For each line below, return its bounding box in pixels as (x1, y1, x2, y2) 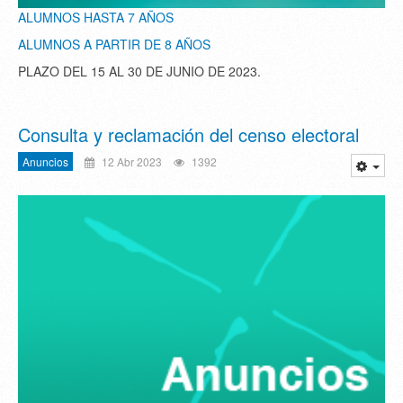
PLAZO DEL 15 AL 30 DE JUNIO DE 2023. (18, 62, 261, 81)
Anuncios (22, 154, 68, 170)
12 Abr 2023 (99, 154, 162, 170)
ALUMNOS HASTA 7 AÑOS (18, 8, 174, 27)
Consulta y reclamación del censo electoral (18, 121, 359, 148)
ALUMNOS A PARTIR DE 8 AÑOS (18, 35, 210, 54)
